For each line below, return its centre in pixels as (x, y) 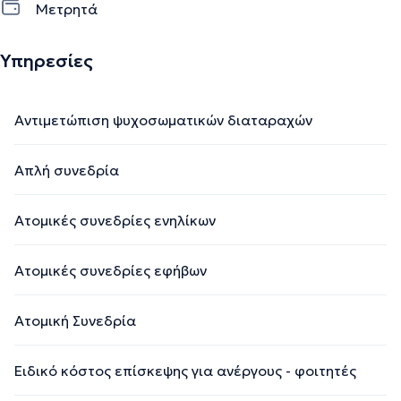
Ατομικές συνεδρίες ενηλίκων (115, 220)
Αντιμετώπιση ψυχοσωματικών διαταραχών (163, 119)
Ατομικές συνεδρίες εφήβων (111, 270)
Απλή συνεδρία (67, 170)
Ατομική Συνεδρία (75, 320)
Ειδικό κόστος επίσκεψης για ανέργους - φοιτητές (185, 370)
